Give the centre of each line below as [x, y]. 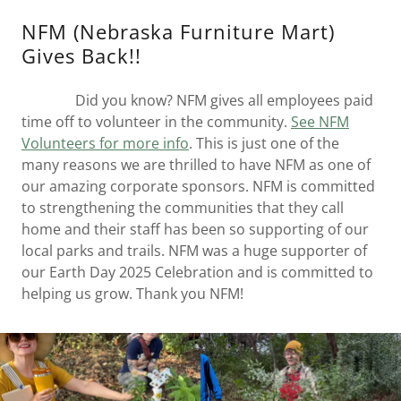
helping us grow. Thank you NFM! [134, 294]
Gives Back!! [81, 56]
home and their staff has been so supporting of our [195, 230]
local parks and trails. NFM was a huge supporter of [194, 251]
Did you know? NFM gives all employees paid [197, 101]
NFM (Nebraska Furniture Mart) [178, 32]
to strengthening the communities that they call [183, 208]
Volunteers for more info [105, 144]
